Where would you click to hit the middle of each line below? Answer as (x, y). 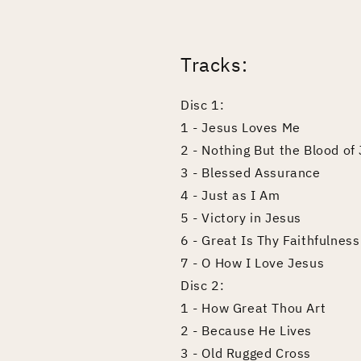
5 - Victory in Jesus (241, 218)
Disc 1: (203, 105)
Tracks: (214, 65)
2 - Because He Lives (246, 331)
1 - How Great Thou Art (253, 308)
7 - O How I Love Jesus (253, 263)
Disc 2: (203, 286)
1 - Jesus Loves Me (241, 128)
